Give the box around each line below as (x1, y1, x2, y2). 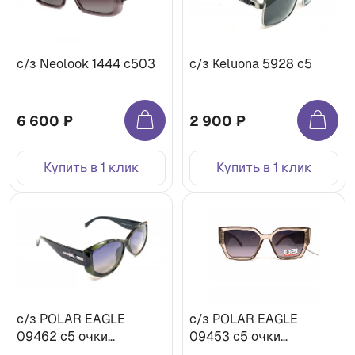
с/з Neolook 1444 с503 (17, 56, 156, 72)
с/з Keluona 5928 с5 (189, 56, 313, 72)
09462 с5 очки (17, 329, 108, 345)
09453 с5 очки (189, 329, 281, 345)
